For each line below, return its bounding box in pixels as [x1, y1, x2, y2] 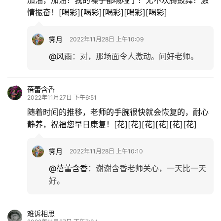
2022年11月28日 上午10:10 [70, 147, 143, 155]
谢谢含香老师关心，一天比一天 [96, 163, 206, 173]
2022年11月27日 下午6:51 [27, 93, 97, 101]
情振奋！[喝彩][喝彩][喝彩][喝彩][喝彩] [27, 7, 167, 17]
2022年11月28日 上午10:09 [70, 35, 144, 43]
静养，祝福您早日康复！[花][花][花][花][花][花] [27, 119, 197, 129]
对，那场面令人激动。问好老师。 [80, 51, 198, 61]
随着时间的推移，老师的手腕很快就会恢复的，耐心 [27, 107, 209, 117]
